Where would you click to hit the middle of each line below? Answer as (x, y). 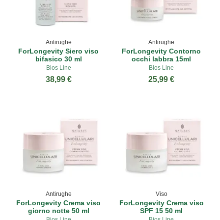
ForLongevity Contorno (162, 51)
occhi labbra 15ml (162, 59)
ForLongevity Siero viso (59, 51)
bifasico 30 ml (58, 59)
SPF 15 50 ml (162, 210)
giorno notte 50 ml (58, 210)
